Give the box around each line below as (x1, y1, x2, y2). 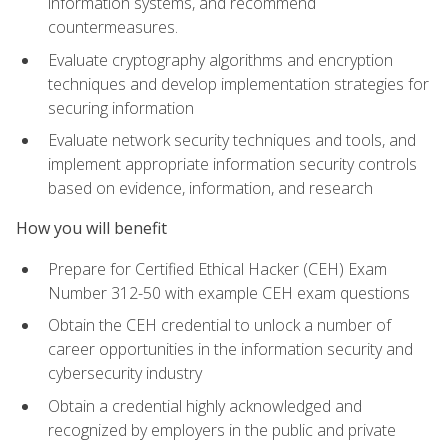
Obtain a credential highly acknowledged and (48, 394, 362, 417)
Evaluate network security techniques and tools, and (48, 129, 416, 152)
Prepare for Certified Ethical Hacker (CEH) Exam (48, 257, 387, 280)
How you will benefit (16, 217, 167, 240)
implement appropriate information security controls (48, 153, 417, 176)
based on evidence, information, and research (48, 177, 373, 200)
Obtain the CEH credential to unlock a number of (48, 314, 391, 337)
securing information (48, 96, 194, 119)
